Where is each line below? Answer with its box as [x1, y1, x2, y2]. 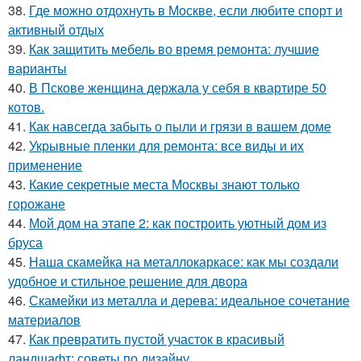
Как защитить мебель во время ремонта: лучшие [29, 39, 319, 58]
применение [8, 155, 82, 174]
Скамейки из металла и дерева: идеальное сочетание [29, 290, 350, 309]
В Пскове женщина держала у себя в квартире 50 [29, 77, 326, 97]
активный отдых [8, 19, 104, 39]
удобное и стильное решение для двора [8, 271, 247, 290]
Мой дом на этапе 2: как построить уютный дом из [29, 213, 326, 232]
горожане [8, 193, 65, 213]
